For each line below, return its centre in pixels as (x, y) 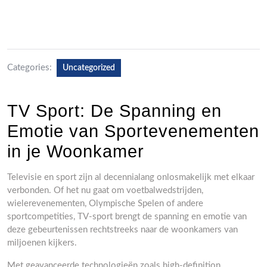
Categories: (30, 68)
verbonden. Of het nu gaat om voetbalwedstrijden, (105, 190)
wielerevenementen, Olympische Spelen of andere (105, 204)
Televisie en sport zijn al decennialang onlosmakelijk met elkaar (131, 177)
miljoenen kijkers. (42, 243)
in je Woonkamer (76, 151)
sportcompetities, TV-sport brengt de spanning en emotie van (127, 217)
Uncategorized (89, 68)
